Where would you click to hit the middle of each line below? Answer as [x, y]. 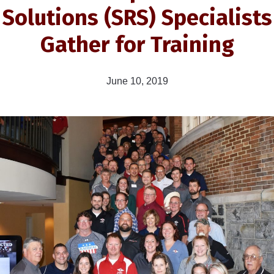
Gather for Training [137, 44]
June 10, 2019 [137, 81]
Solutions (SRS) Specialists [137, 17]
